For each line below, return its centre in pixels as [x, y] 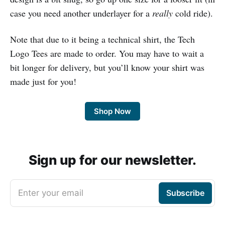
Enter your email [51, 193]
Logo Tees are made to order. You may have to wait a [107, 53]
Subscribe [185, 193]
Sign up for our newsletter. [113, 160]
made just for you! [43, 82]
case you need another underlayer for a [81, 13]
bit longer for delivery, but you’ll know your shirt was [107, 68]
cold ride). [193, 13]
